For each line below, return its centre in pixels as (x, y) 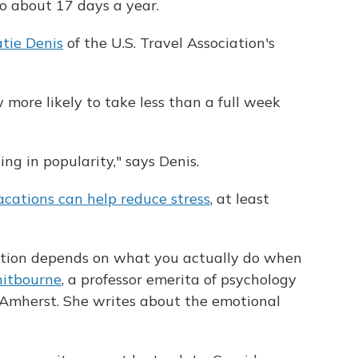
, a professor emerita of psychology (179, 279)
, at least (240, 199)
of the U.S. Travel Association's (169, 43)
